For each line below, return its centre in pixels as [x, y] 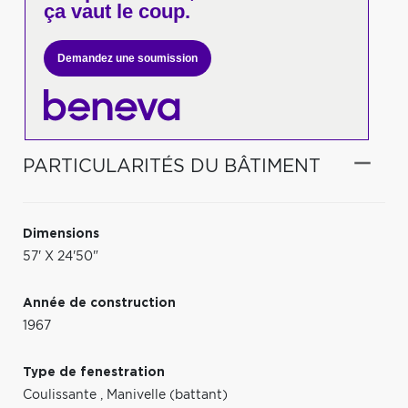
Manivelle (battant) [167, 395]
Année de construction [99, 303]
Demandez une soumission [127, 58]
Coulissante [61, 395]
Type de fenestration [94, 372]
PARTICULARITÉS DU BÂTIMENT [172, 166]
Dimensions [61, 234]
